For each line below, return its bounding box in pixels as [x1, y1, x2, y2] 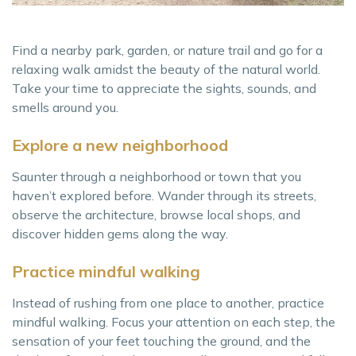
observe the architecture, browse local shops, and [12, 207, 300, 223]
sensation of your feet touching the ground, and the [12, 333, 311, 350]
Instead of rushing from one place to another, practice [12, 295, 324, 311]
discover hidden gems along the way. [12, 226, 228, 242]
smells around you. [12, 99, 118, 116]
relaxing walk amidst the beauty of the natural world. [12, 61, 320, 78]
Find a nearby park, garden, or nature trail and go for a [12, 42, 323, 59]
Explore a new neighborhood [12, 135, 228, 156]
